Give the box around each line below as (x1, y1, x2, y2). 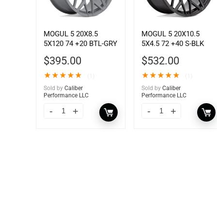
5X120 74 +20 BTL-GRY (43, 39, 117, 48)
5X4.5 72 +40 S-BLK (141, 39, 204, 48)
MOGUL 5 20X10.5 (141, 30, 200, 39)
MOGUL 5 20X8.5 (43, 30, 98, 39)
